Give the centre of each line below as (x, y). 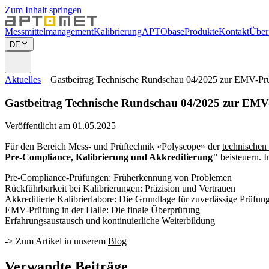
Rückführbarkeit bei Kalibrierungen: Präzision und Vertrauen (120, 189)
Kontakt (234, 32)
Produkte (201, 32)
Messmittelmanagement (49, 32)
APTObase (163, 32)
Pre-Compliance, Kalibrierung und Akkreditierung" (111, 157)
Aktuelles (23, 80)
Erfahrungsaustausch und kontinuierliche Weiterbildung (110, 221)
